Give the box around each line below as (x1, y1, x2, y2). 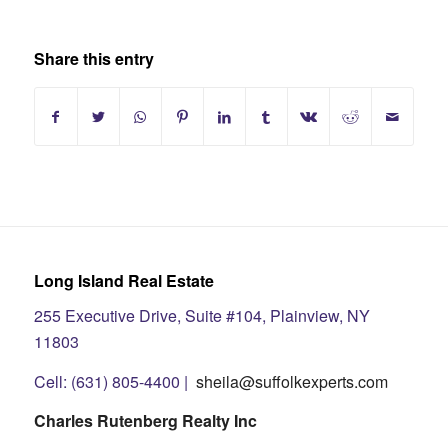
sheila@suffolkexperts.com (195, 369, 388, 393)
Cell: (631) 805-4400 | (33, 369, 196, 393)
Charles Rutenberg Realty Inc (33, 409, 257, 433)
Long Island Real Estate (33, 269, 214, 293)
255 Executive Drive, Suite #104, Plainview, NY (33, 303, 370, 327)
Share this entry (33, 47, 154, 71)
